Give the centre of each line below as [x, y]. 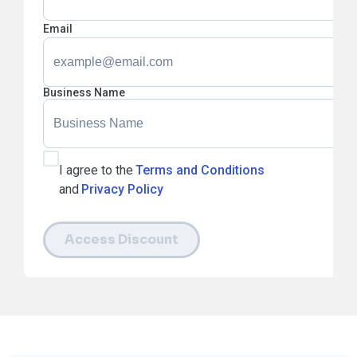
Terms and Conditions [200, 171]
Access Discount [122, 240]
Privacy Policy [122, 190]
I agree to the [96, 171]
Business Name [84, 93]
